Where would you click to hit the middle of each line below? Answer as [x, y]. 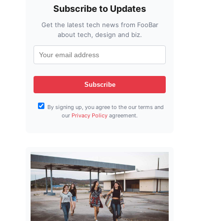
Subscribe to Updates [100, 9]
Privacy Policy [90, 116]
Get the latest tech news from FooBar [100, 25]
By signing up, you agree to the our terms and [105, 107]
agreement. [123, 116]
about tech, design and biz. [100, 35]
